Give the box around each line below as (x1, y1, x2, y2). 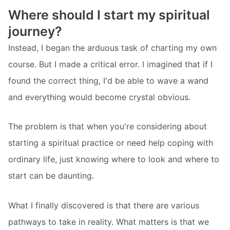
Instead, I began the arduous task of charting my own (8, 42, 217, 53)
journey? (8, 23, 62, 39)
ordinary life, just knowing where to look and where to (8, 154, 219, 165)
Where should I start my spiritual (8, 7, 210, 23)
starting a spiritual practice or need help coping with (8, 138, 213, 148)
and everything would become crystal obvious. (8, 91, 190, 102)
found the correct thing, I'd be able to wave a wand (8, 75, 208, 86)
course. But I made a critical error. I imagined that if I (8, 59, 213, 69)
